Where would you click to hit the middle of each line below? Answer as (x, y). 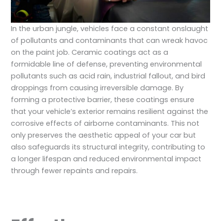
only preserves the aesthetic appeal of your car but (104, 135)
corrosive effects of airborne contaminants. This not (105, 124)
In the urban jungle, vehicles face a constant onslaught (110, 29)
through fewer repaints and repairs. (74, 171)
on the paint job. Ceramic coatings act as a (90, 53)
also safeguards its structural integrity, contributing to (108, 147)
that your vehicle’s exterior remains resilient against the (110, 112)
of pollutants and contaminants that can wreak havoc (110, 41)
